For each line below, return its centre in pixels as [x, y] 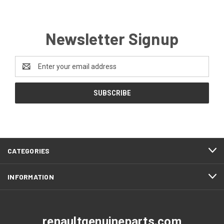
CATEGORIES [29, 150]
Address [28, 71]
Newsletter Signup [112, 38]
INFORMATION [31, 176]
